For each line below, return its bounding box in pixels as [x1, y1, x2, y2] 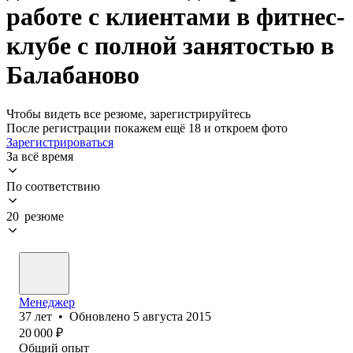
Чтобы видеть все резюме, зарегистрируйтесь [6, 106, 251, 121]
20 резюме [6, 209, 64, 223]
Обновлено [69, 309, 133, 323]
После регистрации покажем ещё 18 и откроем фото [6, 121, 288, 135]
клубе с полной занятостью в [6, 32, 334, 61]
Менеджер [19, 295, 75, 309]
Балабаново [6, 61, 139, 90]
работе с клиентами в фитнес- [6, 2, 345, 32]
